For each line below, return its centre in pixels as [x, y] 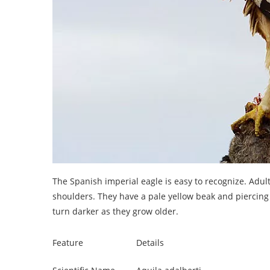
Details [150, 242]
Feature [68, 242]
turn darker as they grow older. [115, 211]
